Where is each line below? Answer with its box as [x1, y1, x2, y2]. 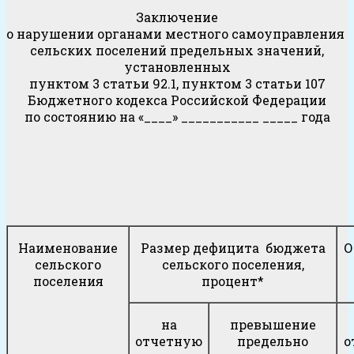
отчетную [135, 333, 202, 350]
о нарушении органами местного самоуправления [6, 25, 348, 43]
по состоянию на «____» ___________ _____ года [24, 108, 330, 126]
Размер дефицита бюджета [140, 239, 326, 257]
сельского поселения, [161, 256, 304, 273]
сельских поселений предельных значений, [30, 42, 324, 59]
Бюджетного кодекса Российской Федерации [28, 92, 326, 109]
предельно [237, 333, 308, 350]
